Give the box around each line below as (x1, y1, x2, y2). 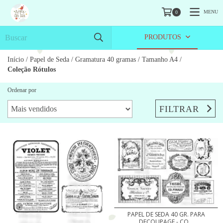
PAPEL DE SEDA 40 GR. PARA (127, 210, 205, 219)
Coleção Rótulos (7, 66, 56, 73)
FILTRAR (159, 104, 200, 114)
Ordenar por (7, 87, 36, 94)
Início (7, 56, 24, 63)
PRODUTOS (144, 33, 184, 41)
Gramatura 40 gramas (75, 56, 136, 63)
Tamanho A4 (142, 56, 178, 63)
